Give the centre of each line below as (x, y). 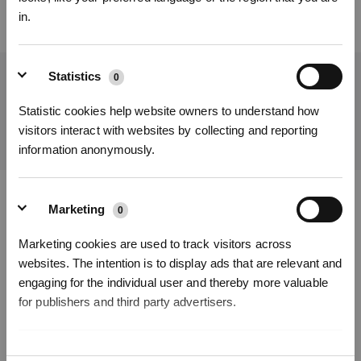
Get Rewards (180, 178)
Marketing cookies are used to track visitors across (156, 243)
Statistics (76, 76)
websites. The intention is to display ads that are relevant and (180, 263)
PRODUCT (40, 248)
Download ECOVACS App (278, 210)
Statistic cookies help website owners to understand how (169, 110)
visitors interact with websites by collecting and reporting (168, 130)
